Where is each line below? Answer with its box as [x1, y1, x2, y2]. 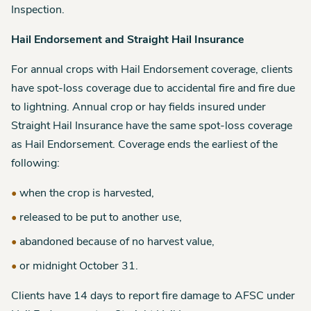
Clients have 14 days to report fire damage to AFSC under [11, 291, 295, 302]
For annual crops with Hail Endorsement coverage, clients [11, 65, 293, 76]
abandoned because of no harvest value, [19, 237, 215, 248]
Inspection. [11, 5, 65, 16]
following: [11, 158, 60, 169]
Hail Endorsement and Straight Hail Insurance [11, 35, 244, 46]
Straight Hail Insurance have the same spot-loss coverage [11, 121, 292, 132]
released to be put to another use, [19, 212, 182, 224]
